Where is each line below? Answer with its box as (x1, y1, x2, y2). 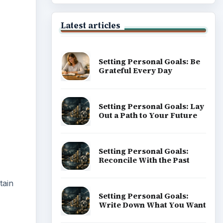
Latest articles (60, 19, 120, 31)
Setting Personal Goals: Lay (98, 101, 204, 111)
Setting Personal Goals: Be (98, 56, 200, 67)
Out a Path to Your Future (98, 110, 197, 120)
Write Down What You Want (98, 199, 206, 210)
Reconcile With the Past (98, 154, 190, 165)
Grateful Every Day (98, 65, 172, 76)
